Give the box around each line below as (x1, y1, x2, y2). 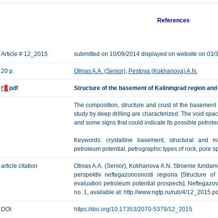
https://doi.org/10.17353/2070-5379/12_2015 (73, 206, 192, 213)
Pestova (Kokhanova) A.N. (128, 68, 198, 74)
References (157, 17, 190, 24)
